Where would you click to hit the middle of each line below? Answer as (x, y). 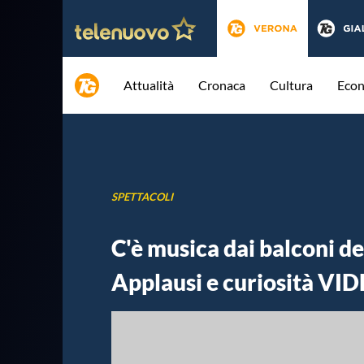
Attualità (149, 85)
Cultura (291, 85)
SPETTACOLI (142, 196)
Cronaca (222, 85)
